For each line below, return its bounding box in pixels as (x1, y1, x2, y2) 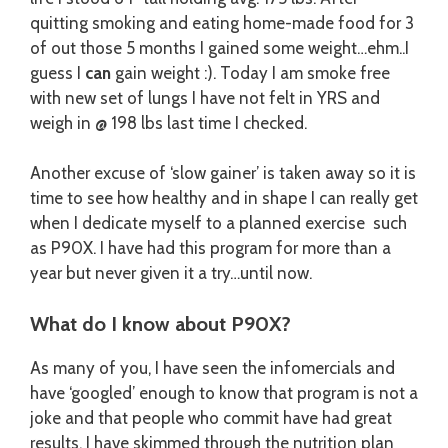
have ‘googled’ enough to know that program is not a (30, 382, 418, 403)
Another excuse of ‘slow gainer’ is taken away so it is (30, 163, 416, 183)
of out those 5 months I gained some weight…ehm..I (30, 37, 409, 58)
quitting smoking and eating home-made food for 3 (30, 12, 414, 33)
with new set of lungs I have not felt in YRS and (30, 87, 380, 108)
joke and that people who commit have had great (30, 407, 392, 428)
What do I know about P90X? (30, 311, 291, 336)
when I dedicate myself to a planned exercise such (30, 213, 407, 233)
